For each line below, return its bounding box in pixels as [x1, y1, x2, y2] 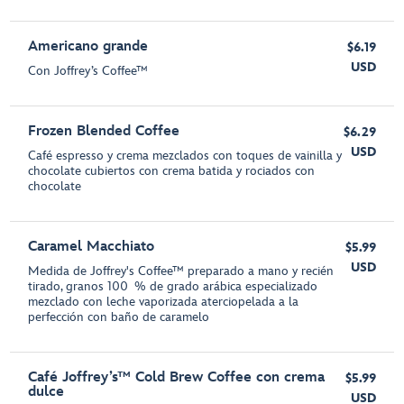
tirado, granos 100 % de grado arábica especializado [28, 279, 318, 295]
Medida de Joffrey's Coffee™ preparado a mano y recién [28, 263, 335, 280]
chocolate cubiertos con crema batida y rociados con [28, 163, 316, 179]
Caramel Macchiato [28, 238, 155, 256]
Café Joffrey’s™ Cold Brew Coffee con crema [28, 369, 326, 387]
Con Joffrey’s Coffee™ [28, 63, 149, 79]
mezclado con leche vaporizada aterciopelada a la [28, 294, 299, 310]
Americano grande [28, 38, 149, 56]
